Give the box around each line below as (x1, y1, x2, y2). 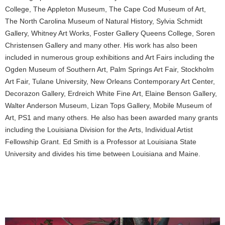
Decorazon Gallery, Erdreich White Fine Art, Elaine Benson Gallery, (5, 89, 217, 97)
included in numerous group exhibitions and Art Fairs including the (5, 53, 214, 61)
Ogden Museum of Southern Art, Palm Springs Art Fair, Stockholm (5, 65, 214, 73)
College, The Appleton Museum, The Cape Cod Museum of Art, (5, 5, 206, 13)
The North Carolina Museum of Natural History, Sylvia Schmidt (5, 17, 202, 25)
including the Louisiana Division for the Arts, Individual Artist (5, 125, 193, 134)
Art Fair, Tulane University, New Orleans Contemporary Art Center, (5, 77, 215, 85)
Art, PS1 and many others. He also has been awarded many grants (5, 113, 218, 122)
